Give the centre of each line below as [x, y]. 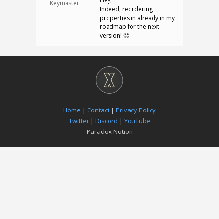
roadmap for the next [130, 27]
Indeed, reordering [126, 9]
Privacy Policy [136, 110]
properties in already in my [137, 18]
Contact [98, 110]
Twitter [79, 121]
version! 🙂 [114, 35]
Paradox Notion [109, 131]
